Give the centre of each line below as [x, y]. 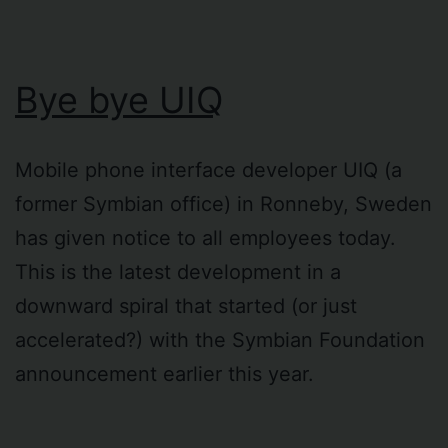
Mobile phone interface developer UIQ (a [208, 169]
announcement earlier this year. [164, 373]
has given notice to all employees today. [205, 237]
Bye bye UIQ [119, 99]
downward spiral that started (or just [186, 305]
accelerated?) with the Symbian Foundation [220, 339]
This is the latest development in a [178, 271]
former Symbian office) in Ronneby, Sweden [223, 203]
